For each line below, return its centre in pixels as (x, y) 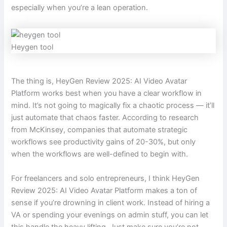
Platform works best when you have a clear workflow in (107, 93)
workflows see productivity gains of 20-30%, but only (104, 142)
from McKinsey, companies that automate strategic (100, 130)
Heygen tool (32, 47)
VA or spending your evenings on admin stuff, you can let (110, 215)
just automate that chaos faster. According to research (105, 118)
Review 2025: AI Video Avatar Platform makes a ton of (104, 190)
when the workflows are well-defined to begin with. (100, 154)
